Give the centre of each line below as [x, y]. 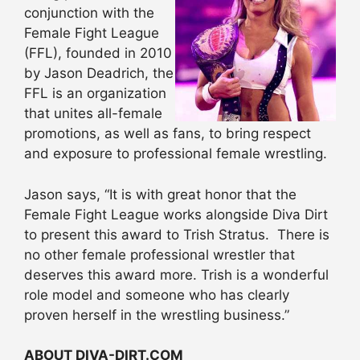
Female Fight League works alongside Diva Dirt [176, 214]
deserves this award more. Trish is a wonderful [176, 274]
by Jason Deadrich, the [99, 74]
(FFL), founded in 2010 [98, 53]
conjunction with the [89, 13]
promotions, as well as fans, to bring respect [168, 134]
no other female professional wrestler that [160, 254]
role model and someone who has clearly [157, 295]
